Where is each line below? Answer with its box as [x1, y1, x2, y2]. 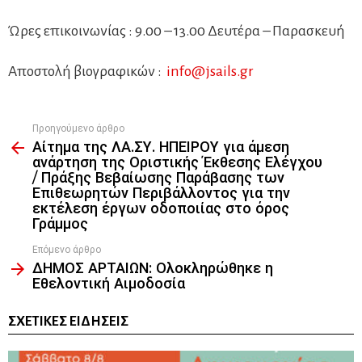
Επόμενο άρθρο [32, 243, 101, 255]
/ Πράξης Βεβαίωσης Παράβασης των [32, 169, 284, 187]
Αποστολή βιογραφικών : [8, 63, 166, 79]
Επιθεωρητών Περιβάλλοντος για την [32, 184, 290, 202]
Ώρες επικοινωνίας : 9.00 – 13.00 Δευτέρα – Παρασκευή [8, 23, 345, 39]
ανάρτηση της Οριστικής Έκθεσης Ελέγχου [32, 154, 322, 171]
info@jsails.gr [166, 63, 254, 79]
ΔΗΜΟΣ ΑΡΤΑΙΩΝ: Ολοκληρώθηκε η [32, 259, 273, 277]
